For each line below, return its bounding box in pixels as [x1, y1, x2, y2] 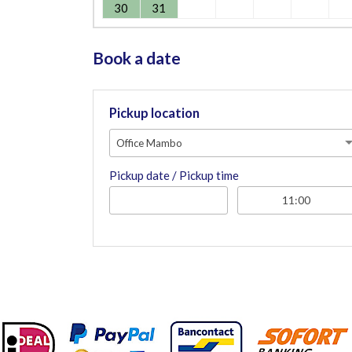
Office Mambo [115, 136, 182, 149]
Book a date [92, 47, 181, 68]
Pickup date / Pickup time [108, 167, 239, 182]
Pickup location [108, 104, 200, 121]
